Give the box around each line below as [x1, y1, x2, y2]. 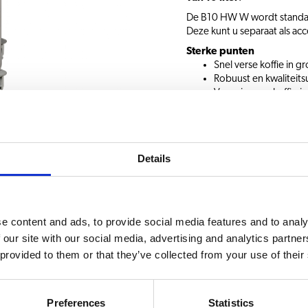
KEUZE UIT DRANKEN [186, 288, 298, 298]
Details [137, 153, 171, 165]
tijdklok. [213, 100, 248, 111]
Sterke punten [186, 45, 254, 56]
